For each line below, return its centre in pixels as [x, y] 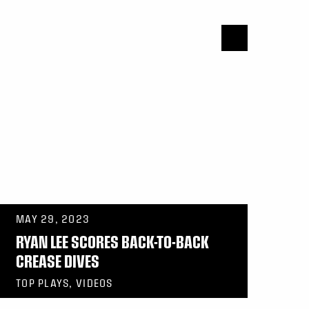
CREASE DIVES [58, 261]
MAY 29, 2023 [53, 219]
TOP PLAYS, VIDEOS [64, 283]
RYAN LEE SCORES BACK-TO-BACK [112, 242]
